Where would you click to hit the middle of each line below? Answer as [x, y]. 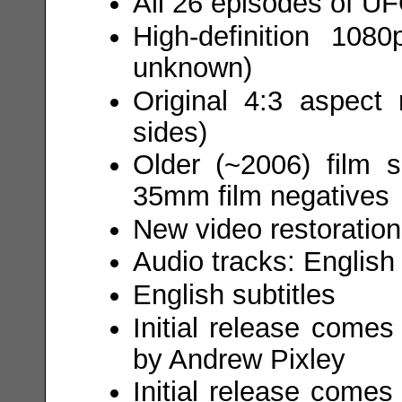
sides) [170, 131]
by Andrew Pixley [239, 358]
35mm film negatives [261, 196]
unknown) [192, 68]
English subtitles [234, 295]
